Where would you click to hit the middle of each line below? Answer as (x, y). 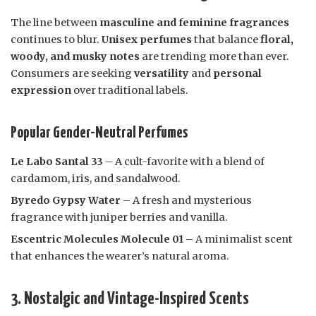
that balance (226, 40)
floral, (277, 40)
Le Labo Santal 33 (57, 162)
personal (237, 74)
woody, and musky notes (75, 57)
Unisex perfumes (147, 40)
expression (41, 91)
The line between (55, 23)
